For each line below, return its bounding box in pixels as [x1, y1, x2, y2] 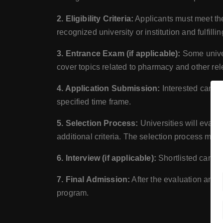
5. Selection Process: [57, 119, 138, 127]
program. [57, 189, 89, 197]
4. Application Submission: [57, 84, 160, 93]
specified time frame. [57, 98, 131, 106]
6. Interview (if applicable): [57, 154, 156, 162]
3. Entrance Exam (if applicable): [57, 49, 181, 58]
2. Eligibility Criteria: [57, 14, 134, 23]
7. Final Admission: [57, 175, 130, 184]
